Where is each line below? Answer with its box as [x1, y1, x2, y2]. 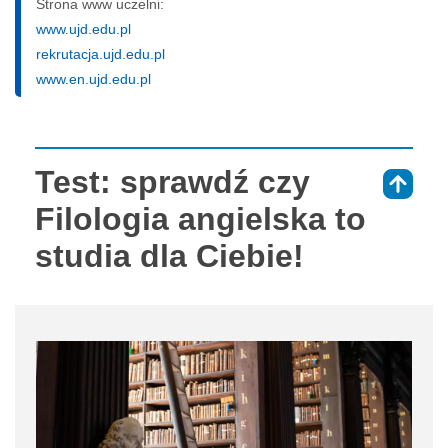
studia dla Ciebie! [35, 237, 304, 274]
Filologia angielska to [35, 200, 366, 237]
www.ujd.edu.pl [36, 20, 131, 37]
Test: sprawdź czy [35, 163, 310, 200]
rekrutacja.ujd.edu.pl [36, 45, 165, 62]
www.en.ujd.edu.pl [36, 70, 151, 87]
